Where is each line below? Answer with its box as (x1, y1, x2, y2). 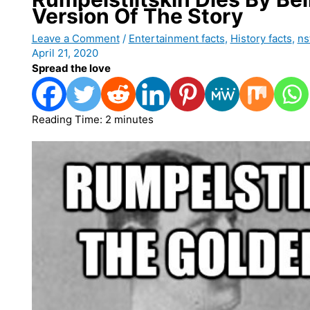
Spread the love (31, 62, 111, 75)
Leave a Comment (31, 32, 120, 46)
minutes (113, 113, 154, 127)
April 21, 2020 (31, 46, 98, 60)
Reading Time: (31, 113, 105, 127)
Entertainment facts (128, 32, 225, 46)
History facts (230, 32, 292, 46)
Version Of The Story (31, 3, 244, 29)
